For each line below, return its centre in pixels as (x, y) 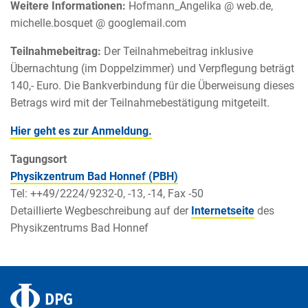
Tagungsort (38, 159)
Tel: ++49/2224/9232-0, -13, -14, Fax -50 (107, 193)
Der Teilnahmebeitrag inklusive (178, 51)
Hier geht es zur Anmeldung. (81, 131)
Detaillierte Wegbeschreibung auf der (101, 210)
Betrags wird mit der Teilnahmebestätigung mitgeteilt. (140, 102)
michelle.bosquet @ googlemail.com (98, 23)
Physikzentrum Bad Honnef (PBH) (94, 176)
